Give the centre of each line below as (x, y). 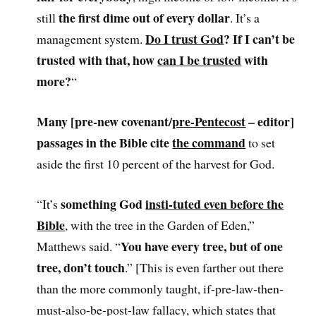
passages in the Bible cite (105, 142)
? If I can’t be (260, 39)
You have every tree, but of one (202, 246)
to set (261, 142)
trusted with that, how (97, 60)
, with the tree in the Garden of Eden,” (160, 225)
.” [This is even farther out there (205, 267)
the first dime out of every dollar (145, 18)
